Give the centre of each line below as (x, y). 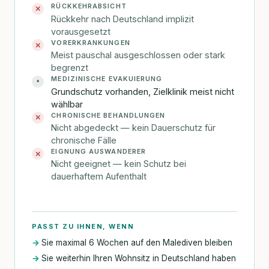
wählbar (67, 104)
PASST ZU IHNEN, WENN (83, 226)
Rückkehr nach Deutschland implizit (123, 19)
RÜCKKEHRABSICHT (89, 6)
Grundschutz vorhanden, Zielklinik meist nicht (143, 91)
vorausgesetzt (81, 31)
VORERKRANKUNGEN (91, 42)
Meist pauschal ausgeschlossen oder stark (138, 55)
